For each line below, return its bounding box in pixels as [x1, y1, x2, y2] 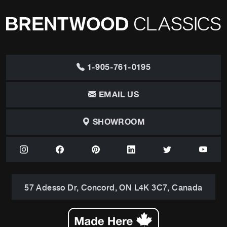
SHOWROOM [90, 116, 145, 129]
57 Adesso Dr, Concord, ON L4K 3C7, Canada [24, 181, 203, 194]
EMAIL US [96, 88, 139, 102]
